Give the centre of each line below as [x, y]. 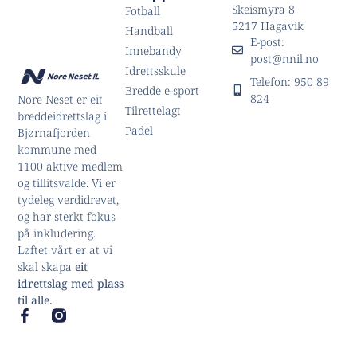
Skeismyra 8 [264, 10]
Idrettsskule [155, 71]
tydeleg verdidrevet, [69, 199]
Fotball [142, 11]
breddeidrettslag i [63, 116]
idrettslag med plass [71, 283]
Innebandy [153, 51]
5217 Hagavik [268, 26]
